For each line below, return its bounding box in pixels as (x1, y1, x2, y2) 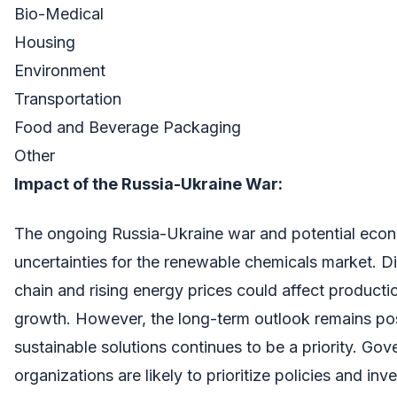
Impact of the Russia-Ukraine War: (14, 174, 283, 193)
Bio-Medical (14, 4, 104, 23)
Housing (14, 32, 75, 51)
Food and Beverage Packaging (14, 117, 241, 136)
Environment (14, 60, 105, 80)
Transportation (14, 89, 121, 108)
